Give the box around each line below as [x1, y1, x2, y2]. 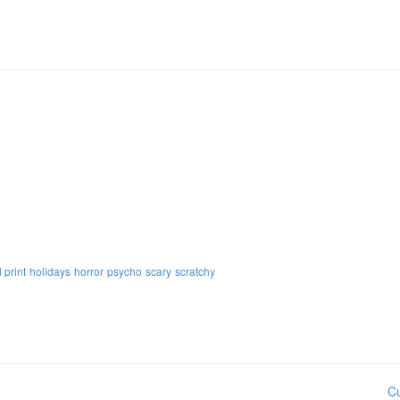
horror [74, 263, 104, 279]
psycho [107, 263, 142, 279]
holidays [29, 263, 71, 279]
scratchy [175, 263, 215, 279]
